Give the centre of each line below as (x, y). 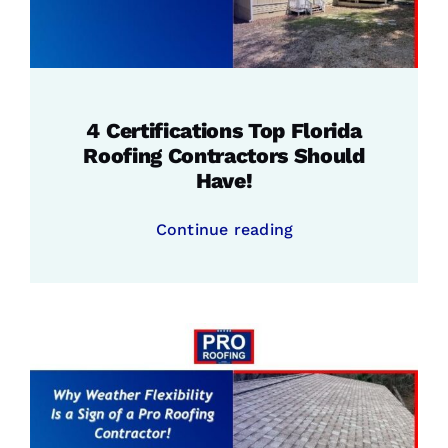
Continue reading (224, 229)
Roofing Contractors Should (224, 155)
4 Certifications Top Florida (224, 130)
